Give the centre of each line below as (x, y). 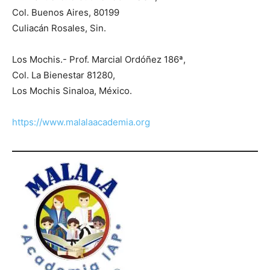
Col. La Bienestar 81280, (64, 75)
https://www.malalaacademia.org (81, 122)
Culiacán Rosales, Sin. (59, 28)
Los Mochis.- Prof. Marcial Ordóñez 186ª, (99, 60)
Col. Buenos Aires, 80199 (66, 13)
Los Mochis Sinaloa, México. (73, 91)
